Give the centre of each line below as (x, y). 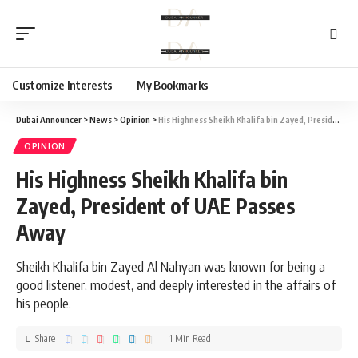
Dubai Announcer (49, 119)
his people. (44, 303)
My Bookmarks (173, 85)
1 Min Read (190, 338)
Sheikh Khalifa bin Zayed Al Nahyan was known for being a (171, 266)
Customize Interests (62, 85)
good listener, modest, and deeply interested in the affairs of (176, 284)
